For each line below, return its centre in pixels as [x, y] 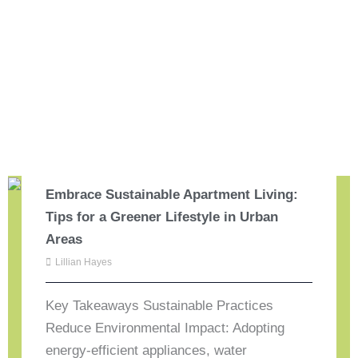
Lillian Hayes [84, 263]
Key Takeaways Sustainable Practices [160, 306]
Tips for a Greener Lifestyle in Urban [162, 217]
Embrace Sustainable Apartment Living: [172, 195]
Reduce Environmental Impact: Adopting [165, 328]
